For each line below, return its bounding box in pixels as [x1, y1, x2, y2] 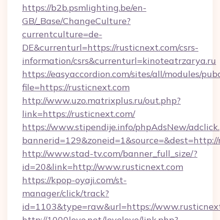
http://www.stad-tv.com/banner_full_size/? [22, 148, 197, 159]
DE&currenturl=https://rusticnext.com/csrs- [22, 42, 198, 53]
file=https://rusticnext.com [22, 82, 130, 93]
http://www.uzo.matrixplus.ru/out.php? [22, 95, 181, 106]
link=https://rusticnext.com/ [22, 108, 135, 119]
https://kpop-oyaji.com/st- [22, 174, 127, 186]
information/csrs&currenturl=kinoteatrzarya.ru [22, 55, 216, 66]
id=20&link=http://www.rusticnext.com [22, 161, 183, 172]
